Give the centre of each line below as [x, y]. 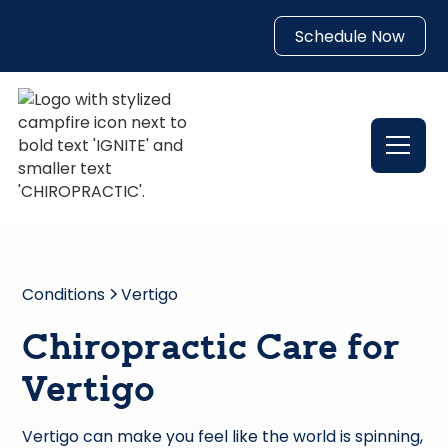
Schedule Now [349, 36]
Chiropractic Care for [211, 350]
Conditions [64, 294]
